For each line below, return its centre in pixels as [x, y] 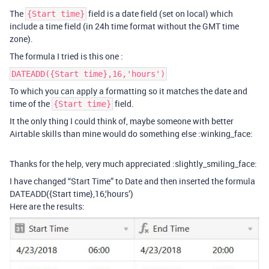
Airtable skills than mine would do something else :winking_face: [131, 134]
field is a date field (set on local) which [160, 14]
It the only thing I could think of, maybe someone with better [122, 121]
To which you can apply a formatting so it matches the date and [128, 91]
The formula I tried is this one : [66, 56]
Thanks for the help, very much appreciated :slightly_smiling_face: [133, 164]
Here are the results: [47, 206]
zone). [21, 39]
